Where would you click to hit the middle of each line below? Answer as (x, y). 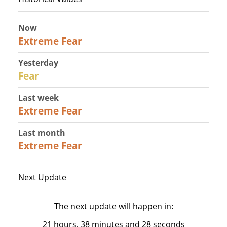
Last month (42, 133)
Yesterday (38, 63)
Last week (39, 98)
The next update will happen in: (113, 206)
